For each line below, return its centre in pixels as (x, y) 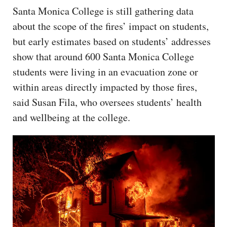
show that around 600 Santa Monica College (103, 56)
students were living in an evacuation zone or (105, 71)
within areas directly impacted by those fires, (105, 87)
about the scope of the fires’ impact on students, (111, 26)
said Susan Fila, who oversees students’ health (107, 102)
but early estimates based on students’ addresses (112, 41)
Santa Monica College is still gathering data (103, 11)
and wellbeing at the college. (73, 117)
